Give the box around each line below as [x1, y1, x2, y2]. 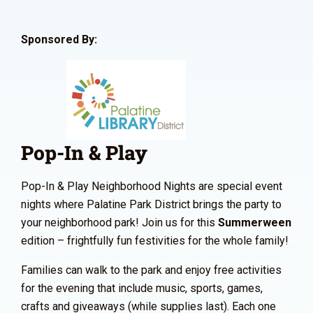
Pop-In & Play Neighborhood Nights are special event [21, 179, 282, 193]
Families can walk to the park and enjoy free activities [21, 263, 282, 277]
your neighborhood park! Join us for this [21, 215, 218, 229]
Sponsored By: [21, 32, 97, 46]
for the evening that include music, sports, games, [21, 281, 263, 295]
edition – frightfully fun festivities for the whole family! [21, 233, 289, 247]
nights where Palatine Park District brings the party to [21, 197, 282, 211]
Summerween [218, 215, 291, 229]
